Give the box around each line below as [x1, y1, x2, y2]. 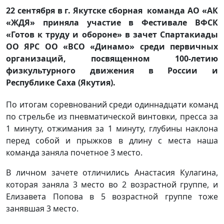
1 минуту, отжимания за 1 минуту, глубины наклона [6, 123, 218, 134]
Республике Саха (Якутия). [6, 77, 115, 88]
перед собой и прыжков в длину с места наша [6, 135, 218, 146]
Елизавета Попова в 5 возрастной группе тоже [6, 191, 218, 202]
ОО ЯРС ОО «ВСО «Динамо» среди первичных [6, 41, 218, 52]
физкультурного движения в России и [6, 65, 218, 76]
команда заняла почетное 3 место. [6, 147, 142, 158]
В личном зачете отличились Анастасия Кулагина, [6, 167, 218, 178]
